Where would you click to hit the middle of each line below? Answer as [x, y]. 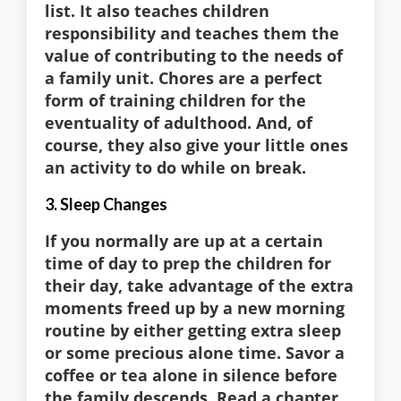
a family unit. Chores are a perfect [183, 78]
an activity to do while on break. [175, 168]
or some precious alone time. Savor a [195, 353]
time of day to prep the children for [188, 264]
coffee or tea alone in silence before [191, 375]
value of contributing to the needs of [194, 56]
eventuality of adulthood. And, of [179, 123]
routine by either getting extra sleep [193, 331]
